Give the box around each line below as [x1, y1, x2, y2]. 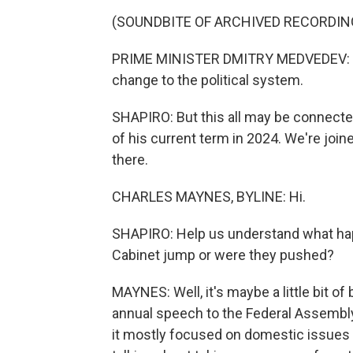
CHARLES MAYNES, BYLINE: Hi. [112, 188, 306, 205]
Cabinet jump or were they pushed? [112, 247, 334, 263]
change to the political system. [112, 72, 303, 88]
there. [112, 151, 148, 168]
